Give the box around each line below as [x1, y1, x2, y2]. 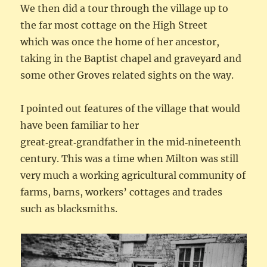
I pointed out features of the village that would [20, 103, 241, 115]
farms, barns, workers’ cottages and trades [20, 186, 223, 198]
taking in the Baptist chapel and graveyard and [20, 52, 242, 65]
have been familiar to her [20, 119, 139, 132]
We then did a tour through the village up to [20, 2, 229, 15]
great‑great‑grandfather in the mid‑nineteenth [20, 136, 242, 148]
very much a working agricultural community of [20, 169, 246, 182]
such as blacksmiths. [20, 203, 118, 215]
